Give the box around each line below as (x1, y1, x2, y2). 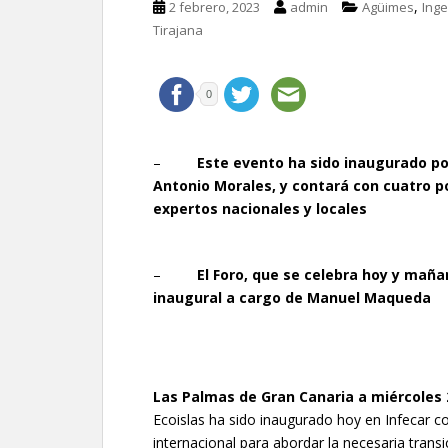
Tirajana (153, 21, 203, 39)
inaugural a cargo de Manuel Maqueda (153, 288, 431, 307)
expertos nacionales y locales (153, 199, 367, 218)
